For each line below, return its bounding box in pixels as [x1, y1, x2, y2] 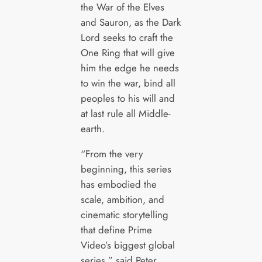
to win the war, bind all [80, 76, 175, 91]
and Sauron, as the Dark [80, 15, 181, 30]
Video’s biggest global [80, 238, 175, 253]
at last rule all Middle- [80, 106, 171, 121]
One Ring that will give [80, 46, 175, 60]
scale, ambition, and [80, 192, 164, 207]
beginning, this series [80, 162, 171, 177]
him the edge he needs [80, 61, 179, 75]
